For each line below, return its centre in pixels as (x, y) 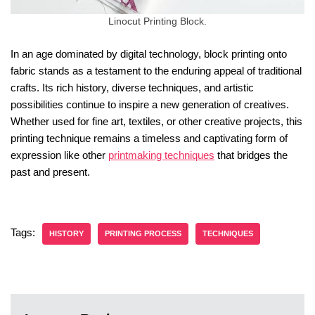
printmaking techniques (161, 155)
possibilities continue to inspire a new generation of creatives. (150, 105)
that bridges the (251, 155)
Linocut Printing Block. (157, 22)
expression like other (59, 155)
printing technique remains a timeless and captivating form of (149, 139)
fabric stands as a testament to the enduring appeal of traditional (156, 71)
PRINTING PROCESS (143, 234)
